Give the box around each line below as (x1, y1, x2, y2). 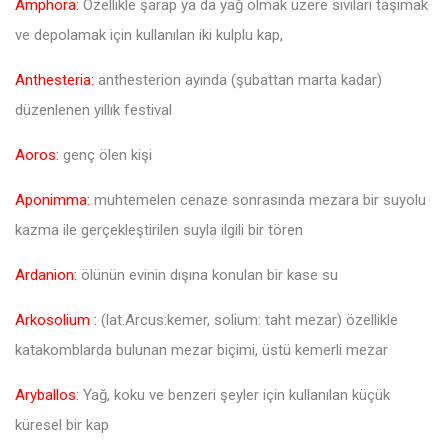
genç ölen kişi (59, 145, 152, 164)
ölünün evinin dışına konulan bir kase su (77, 265, 338, 284)
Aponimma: (15, 190, 90, 209)
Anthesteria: (15, 70, 94, 89)
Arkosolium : (15, 310, 97, 329)
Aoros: (15, 145, 59, 164)
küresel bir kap (15, 415, 109, 434)
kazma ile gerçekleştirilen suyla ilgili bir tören (15, 220, 303, 239)
